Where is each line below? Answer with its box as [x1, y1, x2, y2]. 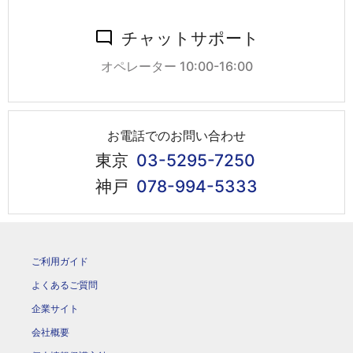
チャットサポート [121, 28, 259, 49]
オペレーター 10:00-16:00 [100, 58, 253, 75]
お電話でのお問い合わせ [107, 127, 246, 143]
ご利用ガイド [32, 255, 88, 267]
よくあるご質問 [32, 278, 98, 291]
